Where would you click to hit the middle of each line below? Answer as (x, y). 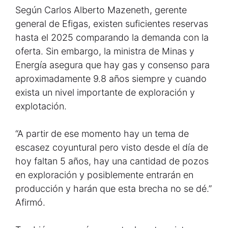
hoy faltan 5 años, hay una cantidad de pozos (112, 161)
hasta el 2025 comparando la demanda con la (112, 37)
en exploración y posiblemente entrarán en (104, 175)
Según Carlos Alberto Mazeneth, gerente (101, 10)
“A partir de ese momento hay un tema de (102, 134)
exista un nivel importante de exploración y (105, 92)
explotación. (41, 106)
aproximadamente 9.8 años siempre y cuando (111, 79)
